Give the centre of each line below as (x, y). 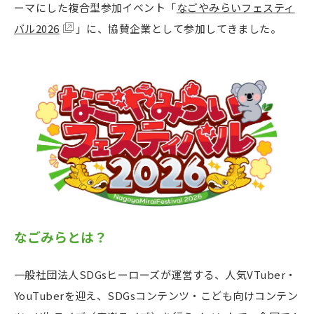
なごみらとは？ (67, 237)
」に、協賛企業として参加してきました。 (178, 28)
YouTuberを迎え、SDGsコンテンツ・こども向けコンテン (156, 295)
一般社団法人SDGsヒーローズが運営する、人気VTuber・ (155, 274)
